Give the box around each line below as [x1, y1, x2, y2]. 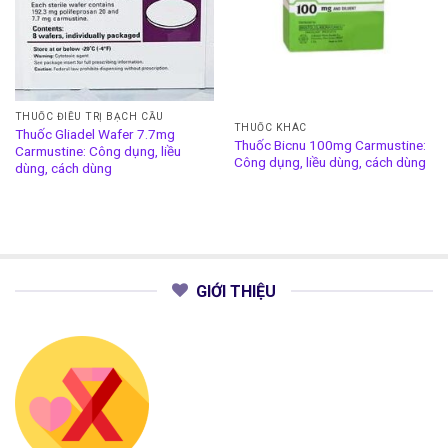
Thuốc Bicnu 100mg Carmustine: [233, 137, 426, 154]
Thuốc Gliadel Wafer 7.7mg [14, 125, 175, 142]
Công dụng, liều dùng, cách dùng [233, 154, 426, 171]
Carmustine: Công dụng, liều [14, 142, 181, 159]
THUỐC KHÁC [233, 122, 307, 134]
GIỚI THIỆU [196, 281, 276, 301]
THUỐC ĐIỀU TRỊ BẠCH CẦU [14, 111, 164, 123]
